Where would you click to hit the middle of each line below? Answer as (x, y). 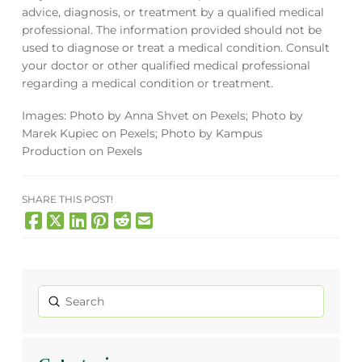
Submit (75, 300)
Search (57, 309)
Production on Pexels (82, 152)
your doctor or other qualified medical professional (166, 65)
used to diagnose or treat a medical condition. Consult (175, 47)
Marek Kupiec (60, 134)
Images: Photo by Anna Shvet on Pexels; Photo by (162, 116)
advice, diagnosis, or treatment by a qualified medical (173, 12)
